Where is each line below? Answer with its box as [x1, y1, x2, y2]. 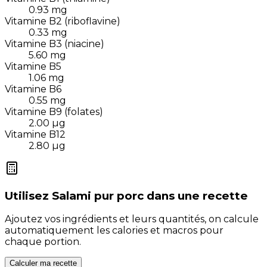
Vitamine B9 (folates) [5, 105, 103, 117]
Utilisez [5, 188, 49, 203]
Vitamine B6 [5, 83, 61, 95]
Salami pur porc [52, 188, 144, 203]
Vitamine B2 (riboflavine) [5, 15, 120, 27]
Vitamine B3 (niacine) [5, 38, 104, 49]
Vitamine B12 [5, 128, 66, 140]
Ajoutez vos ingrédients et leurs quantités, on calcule [5, 213, 259, 225]
